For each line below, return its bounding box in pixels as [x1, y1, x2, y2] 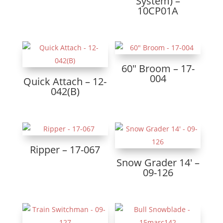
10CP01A [137, 4, 179, 18]
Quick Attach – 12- [23, 75, 107, 89]
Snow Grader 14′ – [116, 155, 200, 169]
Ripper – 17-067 [30, 142, 101, 156]
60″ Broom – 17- [121, 62, 195, 76]
